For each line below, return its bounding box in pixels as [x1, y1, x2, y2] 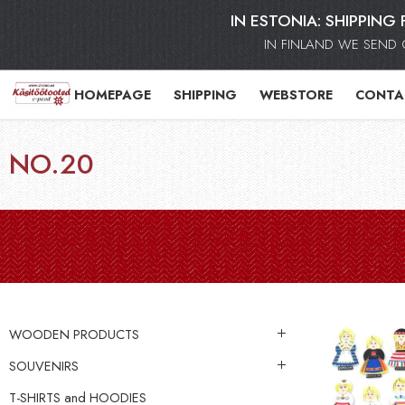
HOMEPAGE [73, 84, 151, 104]
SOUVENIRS [9, 355, 79, 375]
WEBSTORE [259, 84, 333, 104]
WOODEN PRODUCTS [9, 324, 139, 344]
